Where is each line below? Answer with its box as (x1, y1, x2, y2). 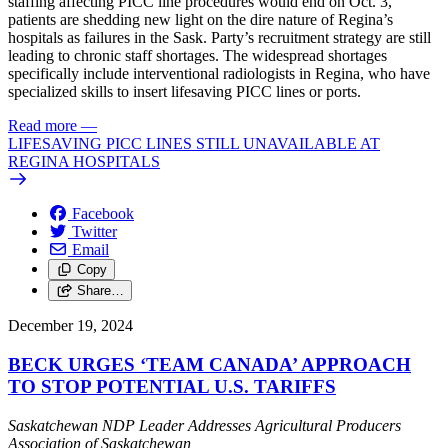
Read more (8, 117, 77, 135)
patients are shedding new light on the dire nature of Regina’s (8, 11, 393, 29)
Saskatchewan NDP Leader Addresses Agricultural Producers (8, 416, 401, 434)
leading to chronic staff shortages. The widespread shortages (8, 47, 387, 65)
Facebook (72, 205, 134, 223)
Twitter (72, 223, 117, 241)
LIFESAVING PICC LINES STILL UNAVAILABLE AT (8, 135, 380, 153)
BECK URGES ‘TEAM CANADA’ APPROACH (8, 354, 411, 376)
